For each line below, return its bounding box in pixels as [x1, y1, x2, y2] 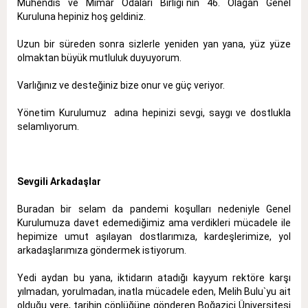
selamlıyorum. [17, 120, 79, 132]
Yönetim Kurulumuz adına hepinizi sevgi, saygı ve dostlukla [17, 107, 291, 118]
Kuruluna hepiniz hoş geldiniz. [17, 10, 146, 22]
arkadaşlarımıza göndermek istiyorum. [17, 244, 186, 256]
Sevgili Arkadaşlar [17, 175, 101, 187]
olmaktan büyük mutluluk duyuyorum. [17, 52, 181, 63]
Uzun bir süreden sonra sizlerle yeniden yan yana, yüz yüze [17, 38, 291, 49]
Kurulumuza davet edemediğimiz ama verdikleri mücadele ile [17, 217, 291, 228]
